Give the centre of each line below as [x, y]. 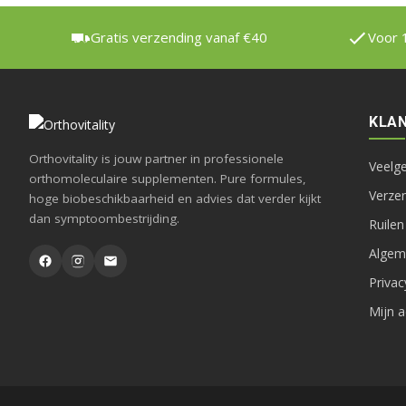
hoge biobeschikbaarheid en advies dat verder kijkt [175, 198]
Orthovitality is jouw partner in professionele [156, 159]
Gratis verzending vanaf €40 [179, 37]
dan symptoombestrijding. [104, 218]
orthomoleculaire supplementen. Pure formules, [168, 179]
